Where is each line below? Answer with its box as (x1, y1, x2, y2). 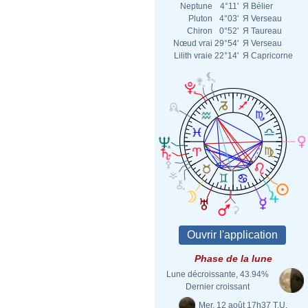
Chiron (187, 26, 212, 36)
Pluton (188, 14, 212, 23)
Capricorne (251, 51, 293, 60)
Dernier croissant (185, 282, 250, 291)
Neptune (180, 1, 212, 11)
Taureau (251, 26, 282, 36)
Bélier (251, 1, 273, 11)
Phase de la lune (194, 253, 272, 264)
